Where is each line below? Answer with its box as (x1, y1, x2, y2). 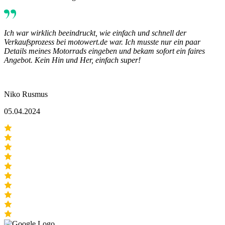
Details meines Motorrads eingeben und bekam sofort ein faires (4, 47, 205, 56)
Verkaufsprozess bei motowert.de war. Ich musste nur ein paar (4, 38, 200, 47)
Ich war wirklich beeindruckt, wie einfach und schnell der (4, 29, 186, 38)
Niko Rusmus (4, 90, 48, 99)
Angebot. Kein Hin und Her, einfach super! (4, 56, 141, 65)
